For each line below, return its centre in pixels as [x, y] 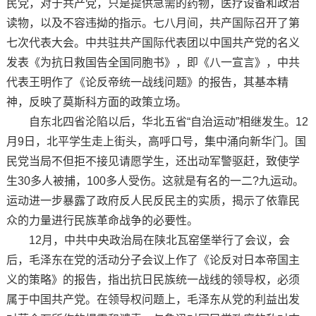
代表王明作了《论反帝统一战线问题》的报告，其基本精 [147, 82]
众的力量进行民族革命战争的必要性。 [102, 220]
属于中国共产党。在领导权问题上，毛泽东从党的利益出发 [153, 299]
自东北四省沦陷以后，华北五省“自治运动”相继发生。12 [157, 121]
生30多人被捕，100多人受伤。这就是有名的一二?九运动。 [155, 181]
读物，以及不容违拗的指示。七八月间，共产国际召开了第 [153, 23]
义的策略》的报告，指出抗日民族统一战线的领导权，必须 [153, 279]
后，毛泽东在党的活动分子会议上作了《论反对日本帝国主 [153, 260]
